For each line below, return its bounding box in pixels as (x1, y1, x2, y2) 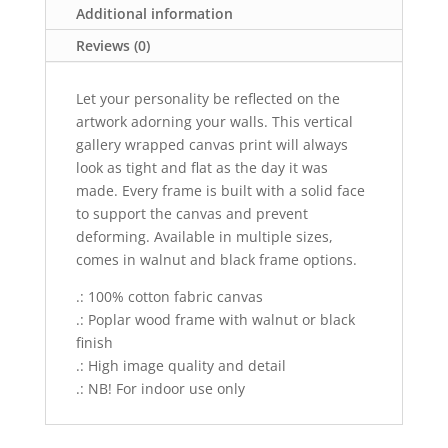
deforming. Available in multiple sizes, (75, 226, 333, 246)
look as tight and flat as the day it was (75, 157, 328, 177)
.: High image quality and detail (75, 355, 286, 375)
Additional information (75, 3, 233, 23)
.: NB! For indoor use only (75, 378, 245, 398)
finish (75, 332, 113, 352)
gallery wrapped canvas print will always (75, 134, 348, 154)
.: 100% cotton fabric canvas (75, 286, 263, 306)
